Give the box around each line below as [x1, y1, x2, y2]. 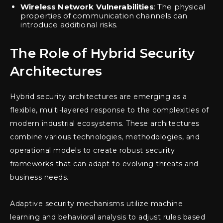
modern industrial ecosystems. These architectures [10, 119, 200, 128]
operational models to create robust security [10, 146, 175, 155]
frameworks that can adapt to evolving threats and [10, 159, 199, 169]
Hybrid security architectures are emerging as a [10, 92, 187, 102]
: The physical [153, 2, 205, 12]
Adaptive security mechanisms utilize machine [10, 199, 183, 209]
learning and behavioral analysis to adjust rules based [10, 213, 205, 222]
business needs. [10, 173, 69, 182]
